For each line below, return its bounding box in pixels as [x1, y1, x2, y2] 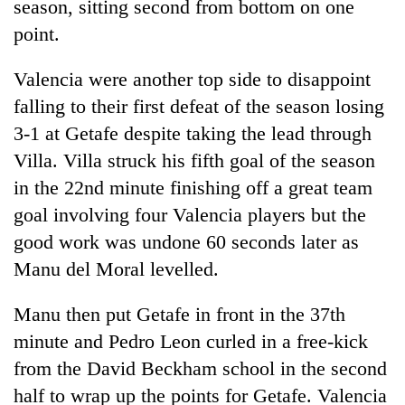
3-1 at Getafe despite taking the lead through [14, 121, 372, 145]
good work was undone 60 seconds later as [14, 230, 359, 253]
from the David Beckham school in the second [14, 356, 387, 380]
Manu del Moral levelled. [14, 257, 219, 280]
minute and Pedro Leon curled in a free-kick [14, 329, 368, 353]
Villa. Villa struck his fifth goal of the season [14, 148, 375, 172]
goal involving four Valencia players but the [14, 202, 366, 226]
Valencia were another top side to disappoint [14, 67, 371, 90]
